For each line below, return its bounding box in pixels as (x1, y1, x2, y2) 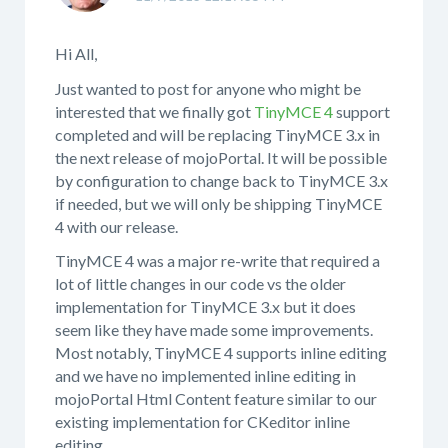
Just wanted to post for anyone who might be (55, 78, 361, 98)
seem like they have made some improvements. (55, 320, 373, 339)
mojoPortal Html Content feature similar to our (55, 389, 377, 408)
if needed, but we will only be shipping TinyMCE (55, 193, 382, 213)
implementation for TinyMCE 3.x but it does (55, 297, 356, 316)
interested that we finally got (55, 101, 254, 121)
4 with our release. (55, 216, 178, 236)
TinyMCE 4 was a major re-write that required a (55, 251, 380, 270)
